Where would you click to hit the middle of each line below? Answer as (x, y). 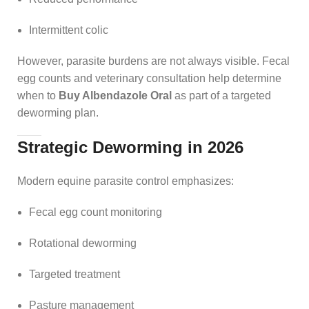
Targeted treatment (74, 274)
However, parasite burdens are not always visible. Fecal (153, 61)
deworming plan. (58, 112)
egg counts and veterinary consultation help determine (149, 78)
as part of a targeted (221, 95)
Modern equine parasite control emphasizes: (126, 181)
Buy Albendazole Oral (115, 95)
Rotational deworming (83, 243)
